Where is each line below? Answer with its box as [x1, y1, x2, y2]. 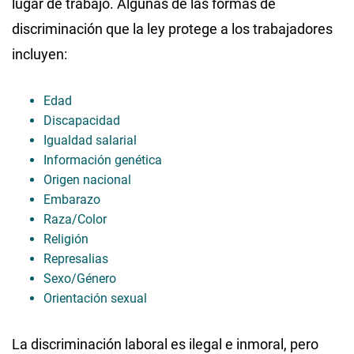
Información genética [43, 152, 162, 168]
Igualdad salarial [43, 132, 137, 148]
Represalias [43, 250, 108, 266]
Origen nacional [43, 171, 131, 187]
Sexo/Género [43, 270, 116, 286]
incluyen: [12, 45, 67, 62]
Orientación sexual [43, 290, 147, 306]
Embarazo [43, 191, 100, 207]
